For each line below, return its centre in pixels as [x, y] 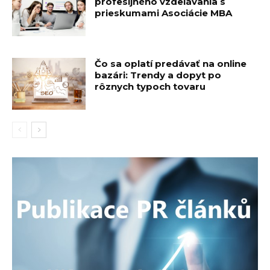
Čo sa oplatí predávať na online [171, 63]
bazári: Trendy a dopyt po [158, 75]
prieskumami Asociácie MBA [164, 13]
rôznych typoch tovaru [150, 86]
